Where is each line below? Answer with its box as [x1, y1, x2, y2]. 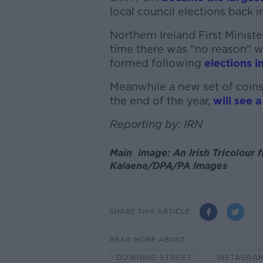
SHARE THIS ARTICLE [109, 207, 190, 216]
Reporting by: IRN [109, 117, 203, 130]
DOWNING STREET [116, 252, 192, 262]
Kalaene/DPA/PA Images [109, 160, 227, 172]
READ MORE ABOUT [109, 235, 186, 244]
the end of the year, [109, 94, 213, 107]
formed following [109, 56, 204, 69]
